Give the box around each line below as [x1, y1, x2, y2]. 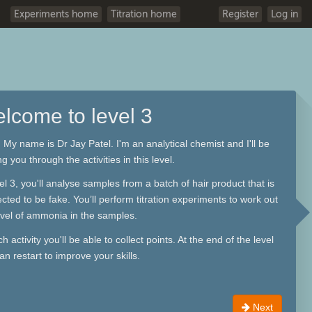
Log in [271, 9, 298, 19]
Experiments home [14, 9, 98, 19]
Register [222, 9, 258, 19]
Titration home [111, 9, 177, 19]
